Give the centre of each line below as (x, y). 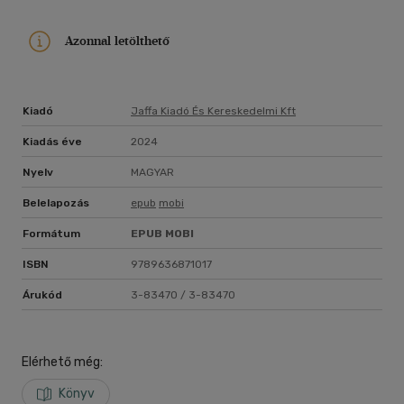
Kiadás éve (52, 142)
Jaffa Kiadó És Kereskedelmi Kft (213, 111)
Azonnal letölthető (117, 41)
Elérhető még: (62, 363)
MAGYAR (152, 173)
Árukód (42, 295)
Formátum (51, 234)
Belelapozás (56, 203)
